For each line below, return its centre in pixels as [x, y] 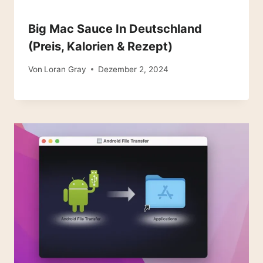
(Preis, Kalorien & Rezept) [100, 47]
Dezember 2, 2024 [134, 69]
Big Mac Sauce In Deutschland [115, 29]
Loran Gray [65, 69]
